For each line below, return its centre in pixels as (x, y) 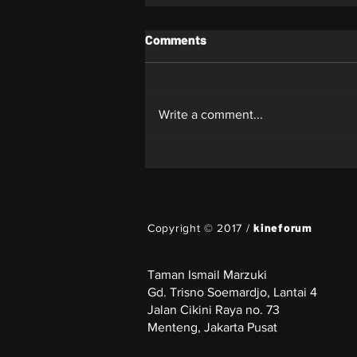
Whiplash (194, 89)
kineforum (283, 227)
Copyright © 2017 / (201, 228)
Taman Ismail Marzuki (207, 274)
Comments (176, 39)
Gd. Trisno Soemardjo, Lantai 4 (232, 292)
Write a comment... (211, 114)
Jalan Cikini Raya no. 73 (214, 309)
